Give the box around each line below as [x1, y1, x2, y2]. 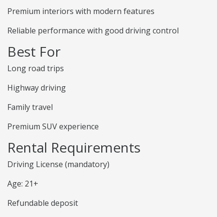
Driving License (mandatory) [7, 159, 109, 170]
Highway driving [7, 82, 66, 93]
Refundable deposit [7, 198, 78, 209]
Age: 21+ [7, 178, 38, 189]
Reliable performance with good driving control [7, 25, 179, 36]
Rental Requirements [7, 138, 140, 157]
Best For [7, 42, 61, 61]
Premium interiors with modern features [7, 6, 155, 17]
